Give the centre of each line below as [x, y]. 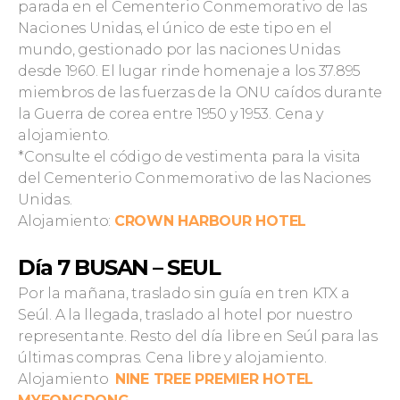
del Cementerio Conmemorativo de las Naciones [194, 178]
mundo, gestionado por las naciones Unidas [179, 50]
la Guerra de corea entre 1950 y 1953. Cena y [171, 114]
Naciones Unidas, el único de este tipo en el [175, 28]
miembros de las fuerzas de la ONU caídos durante [200, 92]
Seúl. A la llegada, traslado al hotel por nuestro [185, 315]
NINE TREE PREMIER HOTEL [214, 379]
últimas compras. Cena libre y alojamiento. [172, 358]
